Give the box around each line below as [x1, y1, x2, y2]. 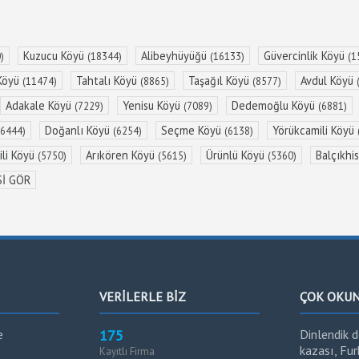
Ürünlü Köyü [206, 147, 268, 163]
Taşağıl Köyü [188, 72, 252, 88]
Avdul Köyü [301, 72, 357, 88]
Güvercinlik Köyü [264, 47, 348, 63]
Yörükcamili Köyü [272, 122, 357, 138]
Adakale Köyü [6, 97, 75, 113]
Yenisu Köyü [123, 97, 184, 113]
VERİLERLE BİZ [99, 288, 186, 305]
